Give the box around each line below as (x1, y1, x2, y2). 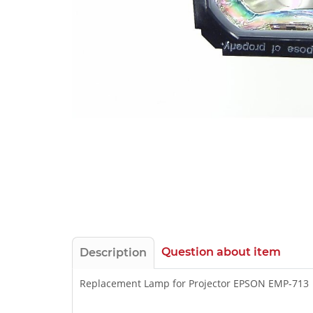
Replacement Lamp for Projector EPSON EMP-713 (80, 277, 309, 291)
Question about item (161, 245, 281, 259)
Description (80, 246, 147, 260)
